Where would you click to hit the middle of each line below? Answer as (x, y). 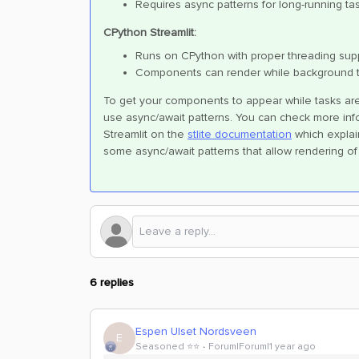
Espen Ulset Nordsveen (196, 331)
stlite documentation (240, 134)
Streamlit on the (145, 134)
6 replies (112, 282)
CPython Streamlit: (150, 32)
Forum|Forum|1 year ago (262, 346)
